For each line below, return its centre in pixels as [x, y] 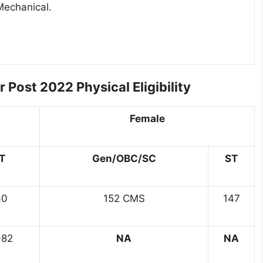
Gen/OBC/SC [124, 159]
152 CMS [124, 199]
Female [147, 119]
